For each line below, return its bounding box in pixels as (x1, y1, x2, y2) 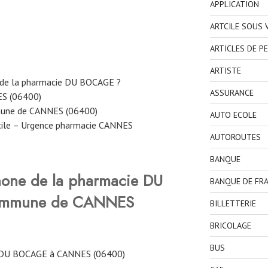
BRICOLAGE (209, 220, 251, 232)
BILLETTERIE (209, 198, 256, 209)
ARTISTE (209, 65, 241, 77)
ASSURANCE (209, 87, 254, 99)
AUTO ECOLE (209, 109, 257, 121)
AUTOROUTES (209, 132, 261, 143)
